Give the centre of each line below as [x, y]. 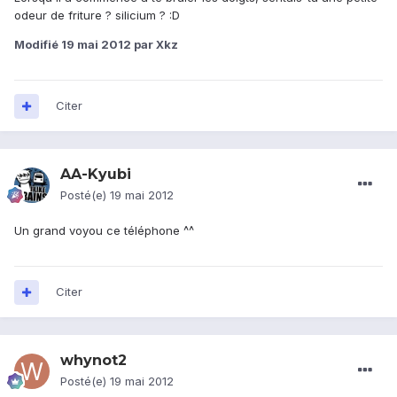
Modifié [38, 45]
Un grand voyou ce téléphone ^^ [104, 231]
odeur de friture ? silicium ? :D [97, 16]
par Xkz [155, 45]
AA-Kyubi [96, 175]
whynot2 [93, 361]
